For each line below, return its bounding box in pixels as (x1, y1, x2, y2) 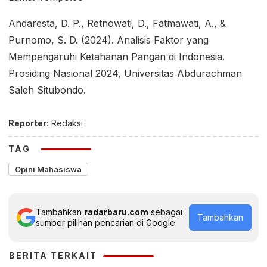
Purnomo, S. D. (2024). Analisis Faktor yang (8, 33, 209, 46)
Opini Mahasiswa (15, 164, 82, 174)
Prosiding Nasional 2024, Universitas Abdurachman (8, 67, 242, 79)
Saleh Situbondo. (8, 83, 86, 96)
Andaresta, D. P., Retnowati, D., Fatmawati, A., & (8, 17, 226, 29)
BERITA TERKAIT (9, 250, 97, 260)
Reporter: (8, 117, 49, 128)
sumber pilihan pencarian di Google (36, 217, 175, 228)
